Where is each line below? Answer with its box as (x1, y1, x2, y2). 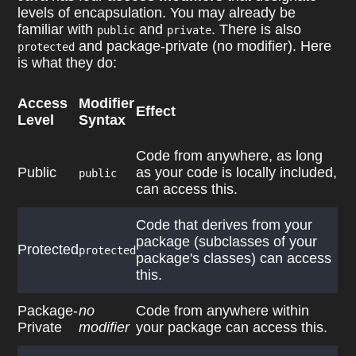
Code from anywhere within (136, 302, 310, 319)
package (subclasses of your (136, 233, 318, 250)
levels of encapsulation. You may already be (17, 5, 296, 21)
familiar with (17, 21, 98, 37)
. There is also (211, 21, 302, 37)
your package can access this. (136, 319, 328, 335)
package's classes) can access (136, 250, 332, 266)
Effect (136, 103, 176, 119)
